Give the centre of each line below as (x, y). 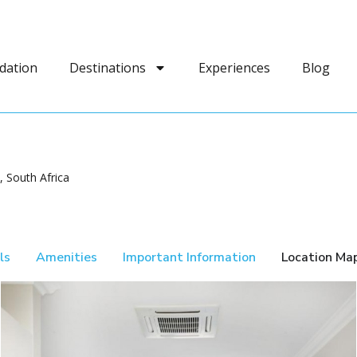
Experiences (234, 68)
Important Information (189, 257)
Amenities (67, 257)
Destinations (107, 68)
